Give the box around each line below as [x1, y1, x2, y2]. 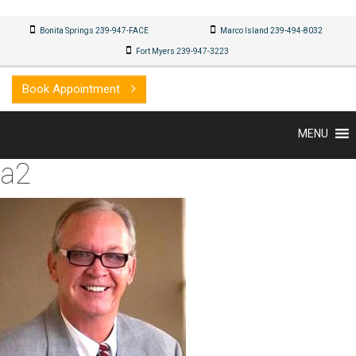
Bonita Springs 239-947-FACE [38, 26, 149, 35]
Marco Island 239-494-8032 [218, 26, 323, 35]
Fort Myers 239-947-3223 [134, 47, 230, 56]
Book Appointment [22, 82, 123, 96]
